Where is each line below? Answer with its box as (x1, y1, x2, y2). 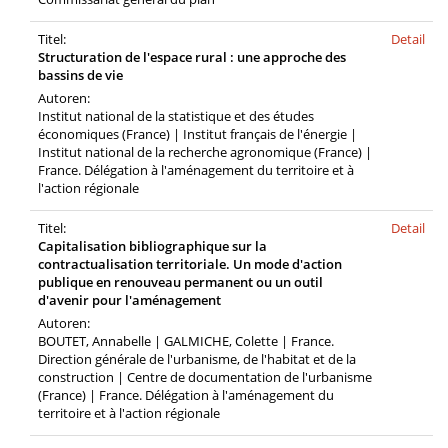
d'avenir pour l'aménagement (38, 291, 221, 309)
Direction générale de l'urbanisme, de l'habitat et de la (38, 350, 356, 368)
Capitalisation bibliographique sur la (38, 237, 267, 255)
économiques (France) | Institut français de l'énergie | (38, 125, 357, 143)
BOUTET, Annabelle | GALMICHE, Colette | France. (38, 332, 334, 350)
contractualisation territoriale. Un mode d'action (38, 255, 342, 273)
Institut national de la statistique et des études (38, 107, 314, 125)
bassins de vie (38, 66, 123, 84)
